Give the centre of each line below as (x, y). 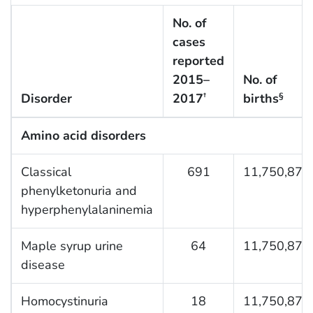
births (261, 98)
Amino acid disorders (83, 135)
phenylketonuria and (79, 190)
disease (43, 264)
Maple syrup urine (72, 246)
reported (198, 60)
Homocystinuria (64, 301)
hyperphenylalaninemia (87, 209)
